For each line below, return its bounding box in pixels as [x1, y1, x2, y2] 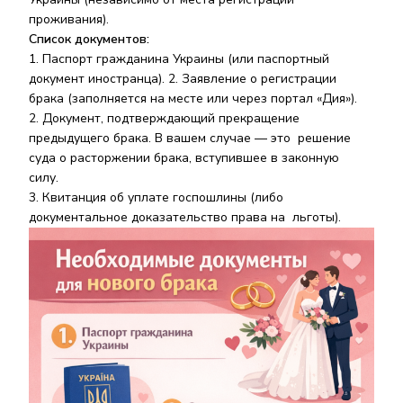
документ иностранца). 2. [29, 70, 182, 87]
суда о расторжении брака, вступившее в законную [29, 149, 339, 166]
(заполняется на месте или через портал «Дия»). [67, 90, 361, 107]
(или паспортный [228, 50, 329, 67]
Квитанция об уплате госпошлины [42, 189, 250, 206]
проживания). [29, 11, 112, 28]
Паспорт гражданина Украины [42, 50, 228, 67]
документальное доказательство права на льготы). [29, 209, 345, 226]
